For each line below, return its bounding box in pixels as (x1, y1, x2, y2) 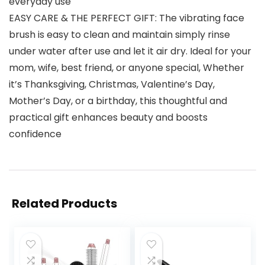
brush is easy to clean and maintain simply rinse (9, 28, 230, 42)
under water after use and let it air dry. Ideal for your (9, 44, 251, 59)
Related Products (12, 195, 117, 212)
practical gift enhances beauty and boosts (9, 111, 208, 125)
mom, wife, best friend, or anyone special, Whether (9, 61, 244, 75)
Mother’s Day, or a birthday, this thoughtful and (9, 94, 227, 108)
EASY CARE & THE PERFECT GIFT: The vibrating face (9, 11, 244, 25)
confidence (9, 127, 62, 141)
